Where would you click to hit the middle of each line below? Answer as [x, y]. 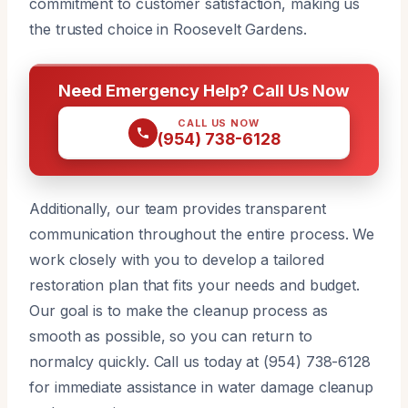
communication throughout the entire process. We [202, 234]
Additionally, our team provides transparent [178, 208]
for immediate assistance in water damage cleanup [202, 387]
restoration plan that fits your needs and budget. [195, 285]
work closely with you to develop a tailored [177, 259]
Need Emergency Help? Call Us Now [204, 90]
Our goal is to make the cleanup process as [178, 310]
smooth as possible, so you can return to [171, 336]
